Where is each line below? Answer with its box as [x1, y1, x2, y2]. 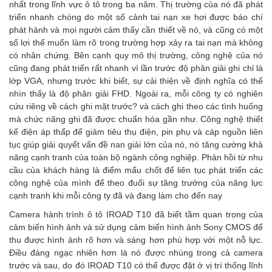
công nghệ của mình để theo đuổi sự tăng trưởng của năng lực [9, 178, 263, 188]
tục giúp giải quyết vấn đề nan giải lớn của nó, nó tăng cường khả [9, 140, 263, 149]
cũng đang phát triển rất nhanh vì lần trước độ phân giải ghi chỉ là [9, 63, 263, 73]
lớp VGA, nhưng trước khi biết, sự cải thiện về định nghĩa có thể [9, 76, 263, 86]
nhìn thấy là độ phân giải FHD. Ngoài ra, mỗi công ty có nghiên [9, 89, 263, 98]
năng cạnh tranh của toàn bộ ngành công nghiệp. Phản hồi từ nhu [9, 152, 263, 162]
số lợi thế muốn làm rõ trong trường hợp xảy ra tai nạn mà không [9, 38, 263, 47]
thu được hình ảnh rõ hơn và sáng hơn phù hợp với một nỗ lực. [9, 235, 263, 245]
